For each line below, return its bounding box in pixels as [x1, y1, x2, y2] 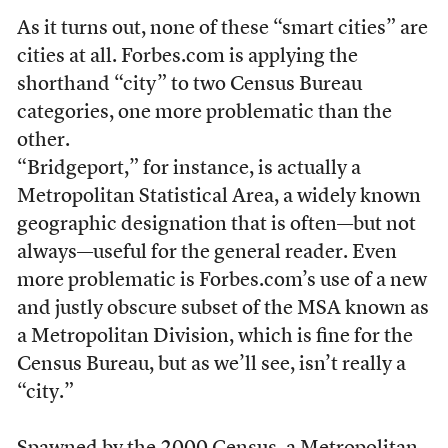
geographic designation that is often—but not [16, 215, 416, 235]
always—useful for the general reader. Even [16, 243, 397, 263]
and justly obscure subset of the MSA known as [16, 299, 429, 319]
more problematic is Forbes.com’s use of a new [16, 271, 427, 291]
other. [16, 131, 70, 151]
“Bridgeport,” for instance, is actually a [16, 159, 361, 179]
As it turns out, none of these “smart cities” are [16, 19, 428, 39]
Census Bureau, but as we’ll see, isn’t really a [16, 355, 406, 375]
